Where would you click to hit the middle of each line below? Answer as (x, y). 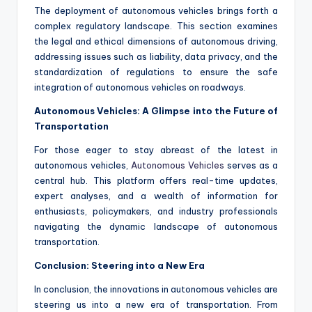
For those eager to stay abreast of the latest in (156, 150)
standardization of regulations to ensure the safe (156, 72)
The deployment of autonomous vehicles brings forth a (156, 11)
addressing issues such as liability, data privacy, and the (156, 57)
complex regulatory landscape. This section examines (156, 26)
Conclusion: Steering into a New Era (119, 266)
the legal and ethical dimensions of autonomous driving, (156, 41)
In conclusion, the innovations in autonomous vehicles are (156, 289)
